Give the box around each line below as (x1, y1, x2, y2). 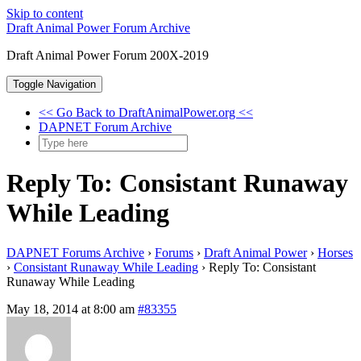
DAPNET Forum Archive (39, 120, 172, 134)
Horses (317, 245, 353, 259)
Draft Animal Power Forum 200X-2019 (6, 48, 209, 62)
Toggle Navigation (13, 78, 96, 90)
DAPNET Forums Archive (6, 245, 144, 259)
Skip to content (6, 6, 83, 20)
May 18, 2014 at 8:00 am (6, 301, 135, 316)
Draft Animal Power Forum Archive (6, 21, 190, 35)
